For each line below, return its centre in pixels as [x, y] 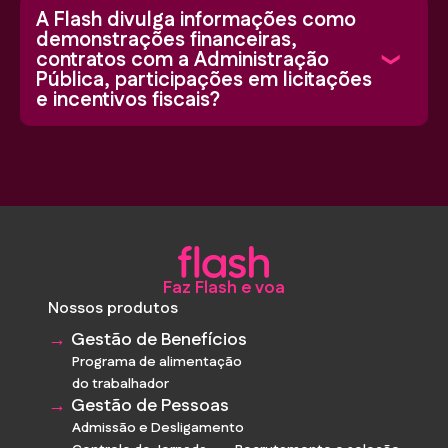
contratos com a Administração [182, 60]
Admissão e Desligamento [158, 428]
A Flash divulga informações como [196, 20]
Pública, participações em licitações [204, 80]
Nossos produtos [113, 309]
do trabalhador [120, 384]
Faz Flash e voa [224, 288]
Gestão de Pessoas [150, 406]
